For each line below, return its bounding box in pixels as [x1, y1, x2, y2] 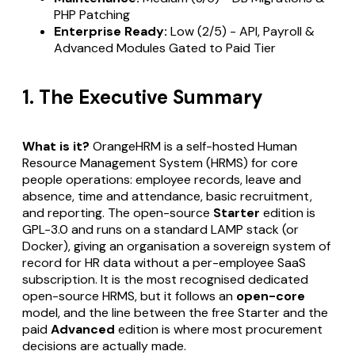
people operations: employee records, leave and [22, 170, 301, 188]
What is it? [22, 137, 90, 155]
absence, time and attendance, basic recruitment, [22, 187, 312, 204]
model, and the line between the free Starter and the [22, 303, 328, 321]
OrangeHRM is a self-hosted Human [90, 137, 297, 155]
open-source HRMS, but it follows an [22, 287, 236, 304]
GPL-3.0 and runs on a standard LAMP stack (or [22, 220, 299, 238]
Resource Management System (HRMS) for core [22, 154, 298, 171]
